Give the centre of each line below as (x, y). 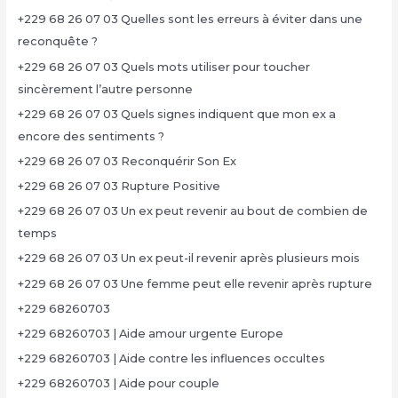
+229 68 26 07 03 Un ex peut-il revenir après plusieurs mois (188, 259)
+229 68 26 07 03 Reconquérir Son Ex (127, 161)
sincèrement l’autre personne (105, 89)
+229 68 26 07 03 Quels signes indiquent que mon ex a (176, 114)
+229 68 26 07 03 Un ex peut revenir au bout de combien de (192, 211)
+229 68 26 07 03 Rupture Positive (119, 187)
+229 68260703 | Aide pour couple (118, 384)
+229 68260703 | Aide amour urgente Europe (150, 334)
